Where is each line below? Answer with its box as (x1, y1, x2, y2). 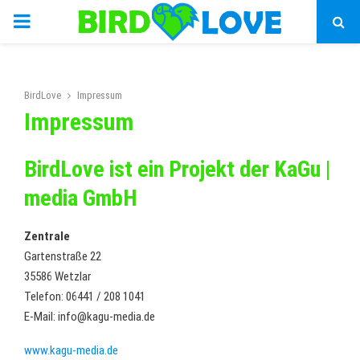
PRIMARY (12, 10, 84, 32)
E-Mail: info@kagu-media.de (24, 309, 155, 324)
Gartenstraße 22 (24, 248, 101, 264)
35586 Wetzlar (24, 268, 91, 284)
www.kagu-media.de (24, 342, 118, 358)
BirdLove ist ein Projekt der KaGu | (24, 155, 330, 182)
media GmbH (24, 184, 137, 211)
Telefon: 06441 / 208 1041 (24, 288, 145, 304)
